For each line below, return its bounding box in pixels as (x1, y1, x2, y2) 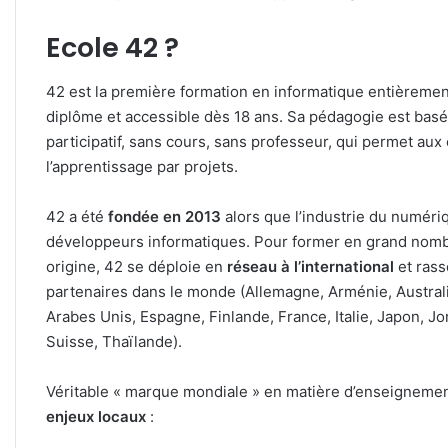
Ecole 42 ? (46, 28, 179, 66)
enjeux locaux (46, 407, 146, 427)
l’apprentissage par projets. (46, 157, 238, 177)
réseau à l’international (227, 257, 394, 277)
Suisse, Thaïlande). (46, 332, 182, 352)
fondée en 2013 (108, 207, 221, 227)
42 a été (46, 207, 108, 227)
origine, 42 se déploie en (46, 257, 227, 277)
